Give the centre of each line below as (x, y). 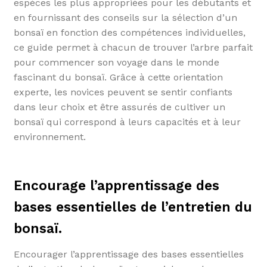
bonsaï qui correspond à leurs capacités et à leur (127, 122)
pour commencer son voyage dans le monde (116, 62)
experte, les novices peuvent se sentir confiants (123, 92)
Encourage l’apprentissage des (116, 185)
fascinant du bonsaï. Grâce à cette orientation (118, 77)
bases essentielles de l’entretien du (133, 207)
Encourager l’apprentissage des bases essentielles (128, 254)
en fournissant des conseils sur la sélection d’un (125, 18)
